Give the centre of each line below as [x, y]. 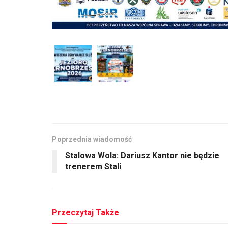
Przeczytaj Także [85, 212]
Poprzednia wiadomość [92, 139]
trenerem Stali [93, 166]
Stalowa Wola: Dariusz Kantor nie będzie [142, 155]
